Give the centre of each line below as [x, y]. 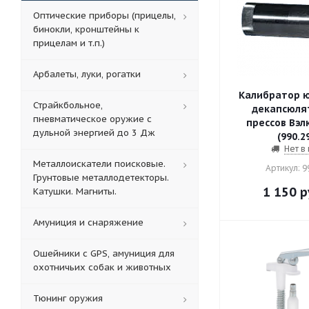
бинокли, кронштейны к [86, 29]
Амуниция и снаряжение [88, 222]
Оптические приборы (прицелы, [104, 16]
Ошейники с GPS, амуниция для [104, 253]
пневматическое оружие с [92, 119]
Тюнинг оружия [68, 298]
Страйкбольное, [68, 105]
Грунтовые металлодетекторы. [101, 178]
